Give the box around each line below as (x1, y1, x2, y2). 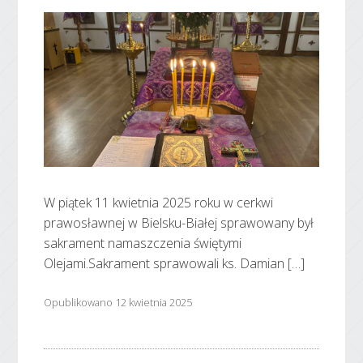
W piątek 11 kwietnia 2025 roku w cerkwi (44, 194, 274, 212)
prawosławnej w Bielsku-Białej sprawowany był (44, 214, 314, 233)
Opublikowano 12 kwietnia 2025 (44, 294, 193, 310)
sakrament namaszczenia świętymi (44, 234, 242, 253)
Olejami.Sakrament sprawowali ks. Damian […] (44, 254, 305, 273)
